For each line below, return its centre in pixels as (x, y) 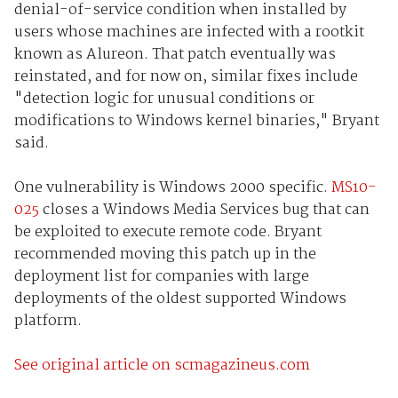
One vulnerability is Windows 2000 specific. (172, 187)
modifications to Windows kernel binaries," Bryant (196, 121)
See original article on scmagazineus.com (162, 365)
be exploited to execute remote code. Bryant (167, 232)
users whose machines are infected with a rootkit (189, 32)
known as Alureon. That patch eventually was (175, 54)
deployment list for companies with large (161, 276)
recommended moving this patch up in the (165, 254)
